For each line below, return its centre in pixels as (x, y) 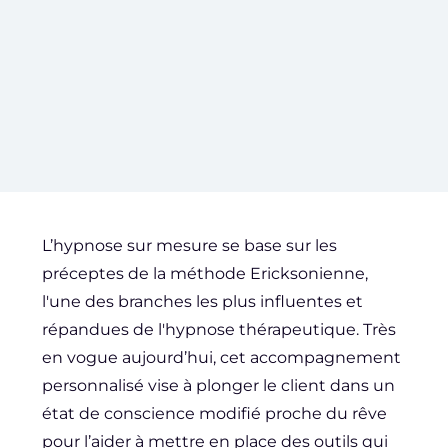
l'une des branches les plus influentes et (203, 301)
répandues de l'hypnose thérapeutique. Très (219, 329)
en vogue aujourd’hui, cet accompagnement (222, 357)
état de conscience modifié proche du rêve (215, 413)
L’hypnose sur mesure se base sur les (190, 245)
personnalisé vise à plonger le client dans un (219, 385)
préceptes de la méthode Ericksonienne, (205, 273)
